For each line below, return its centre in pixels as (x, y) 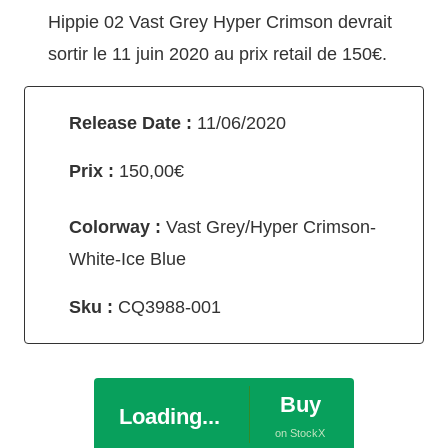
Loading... (169, 416)
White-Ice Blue (127, 258)
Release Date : (133, 122)
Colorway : (115, 226)
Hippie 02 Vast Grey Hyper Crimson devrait (220, 21)
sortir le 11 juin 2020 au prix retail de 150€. (217, 53)
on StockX (300, 432)
